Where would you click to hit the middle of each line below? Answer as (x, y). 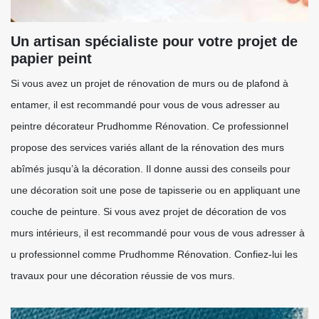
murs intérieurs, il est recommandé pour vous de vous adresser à (158, 233)
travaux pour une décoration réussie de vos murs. (123, 276)
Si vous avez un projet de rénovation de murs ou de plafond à (150, 83)
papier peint (51, 58)
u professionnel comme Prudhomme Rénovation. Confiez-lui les (154, 254)
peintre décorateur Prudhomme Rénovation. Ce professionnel (150, 126)
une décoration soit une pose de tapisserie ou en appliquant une (156, 190)
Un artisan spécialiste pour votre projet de (154, 41)
